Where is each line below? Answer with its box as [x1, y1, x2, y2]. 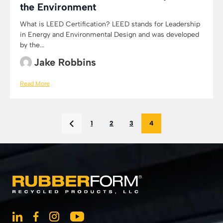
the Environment [20, 1, 96, 13]
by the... [20, 41, 44, 49]
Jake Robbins [34, 56, 96, 68]
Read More [20, 80, 50, 87]
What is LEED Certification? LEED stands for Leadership [20, 20, 200, 28]
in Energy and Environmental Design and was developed [20, 30, 199, 39]
